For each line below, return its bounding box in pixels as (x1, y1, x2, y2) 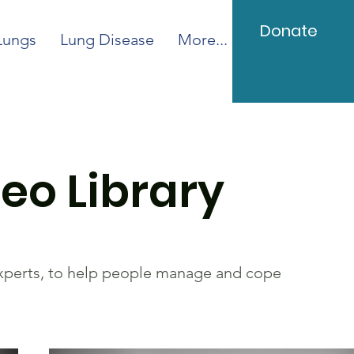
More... (178, 30, 228, 49)
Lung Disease (60, 30, 155, 49)
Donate (259, 20, 318, 42)
